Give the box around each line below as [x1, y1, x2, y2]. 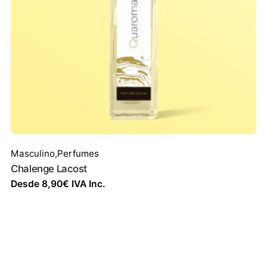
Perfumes [57, 148, 100, 160]
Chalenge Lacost [11, 163, 88, 175]
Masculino [11, 148, 55, 160]
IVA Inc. [69, 178, 106, 190]
